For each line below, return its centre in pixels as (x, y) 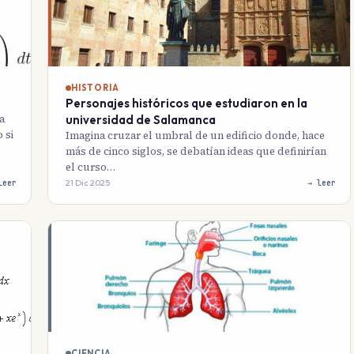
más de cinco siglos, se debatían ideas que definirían (196, 152)
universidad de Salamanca (141, 120)
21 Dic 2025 (88, 183)
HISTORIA (95, 88)
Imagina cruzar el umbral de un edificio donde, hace (195, 136)
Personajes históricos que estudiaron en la (186, 104)
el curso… (90, 168)
